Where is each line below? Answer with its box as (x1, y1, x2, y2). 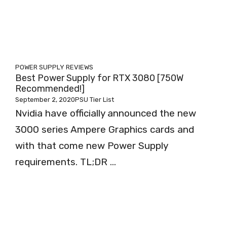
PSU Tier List (75, 96, 114, 103)
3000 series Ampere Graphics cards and (15, 124, 194, 135)
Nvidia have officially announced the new (15, 107, 196, 119)
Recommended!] (15, 83, 85, 94)
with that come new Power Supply (15, 140, 168, 152)
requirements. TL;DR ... (15, 156, 116, 168)
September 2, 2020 (15, 96, 75, 103)
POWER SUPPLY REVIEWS (15, 63, 93, 71)
